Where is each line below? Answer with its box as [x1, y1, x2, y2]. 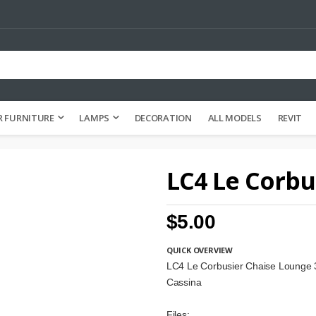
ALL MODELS [207, 111, 262, 124]
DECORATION [134, 111, 192, 124]
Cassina [166, 277, 202, 288]
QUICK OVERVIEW [166, 245, 233, 255]
